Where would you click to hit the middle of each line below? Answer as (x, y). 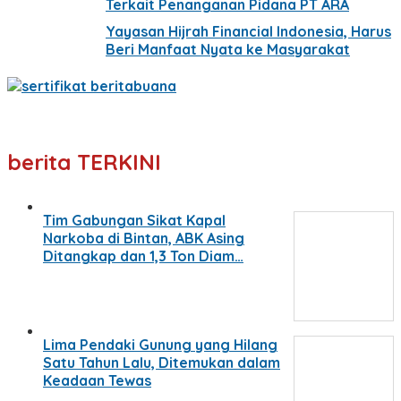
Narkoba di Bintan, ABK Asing (144, 238)
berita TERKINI (84, 162)
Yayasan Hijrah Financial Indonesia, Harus (248, 31)
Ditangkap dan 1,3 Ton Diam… (143, 256)
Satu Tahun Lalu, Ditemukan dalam (162, 362)
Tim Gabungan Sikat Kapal (134, 220)
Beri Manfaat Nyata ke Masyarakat (228, 49)
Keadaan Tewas (97, 380)
